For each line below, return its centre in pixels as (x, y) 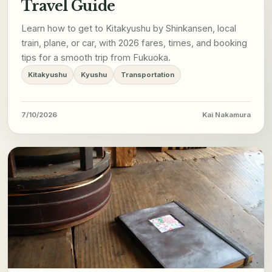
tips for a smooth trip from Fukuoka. (96, 58)
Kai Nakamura (227, 115)
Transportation (147, 75)
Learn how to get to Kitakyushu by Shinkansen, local (128, 29)
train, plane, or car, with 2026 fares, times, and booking (134, 43)
